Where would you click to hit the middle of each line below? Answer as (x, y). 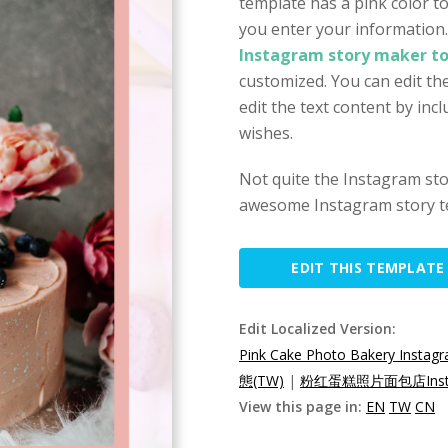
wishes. (266, 133)
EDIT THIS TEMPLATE (368, 267)
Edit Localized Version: (317, 328)
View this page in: (302, 406)
